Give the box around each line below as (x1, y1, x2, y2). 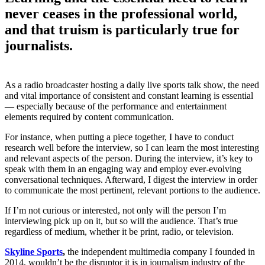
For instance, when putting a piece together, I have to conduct (5, 132, 234, 143)
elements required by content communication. (5, 112, 174, 122)
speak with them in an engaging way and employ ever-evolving (5, 164, 241, 174)
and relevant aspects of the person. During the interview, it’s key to (5, 153, 253, 164)
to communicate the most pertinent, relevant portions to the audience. (5, 185, 260, 196)
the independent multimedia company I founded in (65, 247, 255, 257)
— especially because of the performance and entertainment (5, 101, 227, 112)
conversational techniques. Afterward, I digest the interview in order (5, 174, 257, 185)
